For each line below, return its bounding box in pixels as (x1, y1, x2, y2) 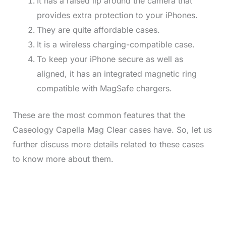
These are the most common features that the (12, 110, 185, 121)
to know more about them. (12, 154, 116, 164)
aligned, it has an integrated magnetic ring (36, 69, 197, 79)
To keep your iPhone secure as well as (36, 54, 183, 65)
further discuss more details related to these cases (12, 139, 204, 150)
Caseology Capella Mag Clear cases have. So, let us (12, 125, 212, 135)
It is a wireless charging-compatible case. (36, 39, 195, 50)
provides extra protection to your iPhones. (36, 10, 198, 21)
